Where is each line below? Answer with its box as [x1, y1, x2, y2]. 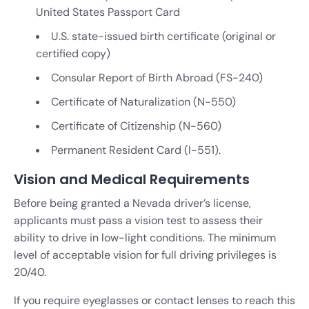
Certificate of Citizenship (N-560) [51, 118, 221, 133]
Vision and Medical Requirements [14, 169, 250, 189]
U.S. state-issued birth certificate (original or [51, 28, 276, 43]
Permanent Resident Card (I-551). [51, 142, 221, 157]
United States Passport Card [36, 4, 180, 19]
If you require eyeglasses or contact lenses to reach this [14, 292, 295, 308]
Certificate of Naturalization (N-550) [51, 94, 236, 109]
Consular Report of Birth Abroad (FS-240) [51, 70, 263, 85]
